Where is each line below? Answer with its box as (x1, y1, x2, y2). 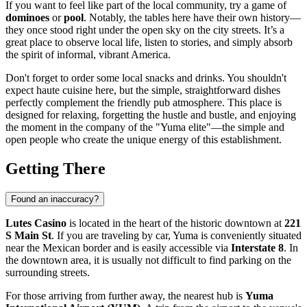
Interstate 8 (231, 241, 284, 254)
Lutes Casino (5, 217, 66, 229)
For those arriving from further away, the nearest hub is (5, 289, 245, 302)
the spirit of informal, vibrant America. (5, 48, 171, 60)
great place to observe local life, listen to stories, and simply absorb (5, 36, 293, 48)
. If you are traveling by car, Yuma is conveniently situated (51, 229, 302, 241)
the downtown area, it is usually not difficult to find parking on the (5, 254, 291, 266)
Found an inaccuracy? (11, 193, 99, 204)
